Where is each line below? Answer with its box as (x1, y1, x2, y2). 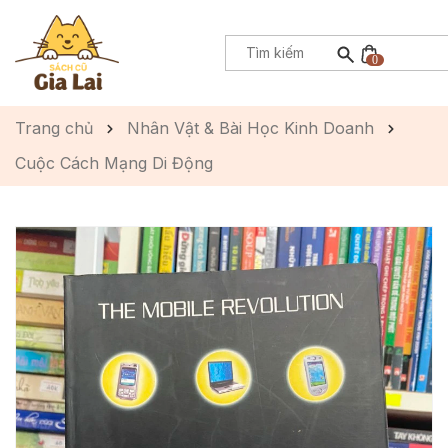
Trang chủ (15, 118, 93, 138)
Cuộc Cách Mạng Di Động (15, 153, 213, 173)
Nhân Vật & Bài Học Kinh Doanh (127, 118, 374, 138)
